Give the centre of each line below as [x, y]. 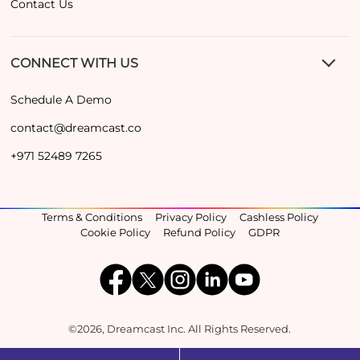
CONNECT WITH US [75, 63]
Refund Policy [199, 233]
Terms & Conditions [92, 217]
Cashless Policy [278, 217]
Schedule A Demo [61, 100]
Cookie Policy [115, 233]
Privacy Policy [190, 217]
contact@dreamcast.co [76, 128]
